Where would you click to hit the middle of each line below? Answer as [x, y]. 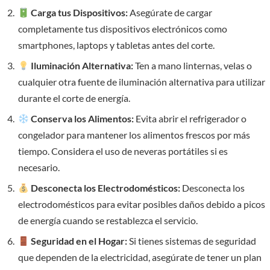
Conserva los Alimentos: [83, 119]
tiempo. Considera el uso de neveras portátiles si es [123, 151]
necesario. [39, 168]
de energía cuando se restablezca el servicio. [108, 221]
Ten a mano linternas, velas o [193, 66]
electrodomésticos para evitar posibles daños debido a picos [142, 204]
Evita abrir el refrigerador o [190, 119]
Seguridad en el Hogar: [79, 241]
